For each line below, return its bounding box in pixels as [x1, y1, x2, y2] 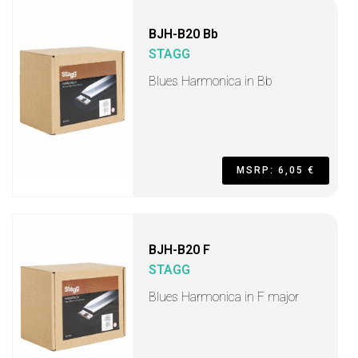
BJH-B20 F [149, 242, 210, 257]
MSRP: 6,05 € [237, 165, 315, 176]
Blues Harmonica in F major [149, 289, 299, 304]
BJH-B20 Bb [149, 26, 218, 42]
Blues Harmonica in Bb [149, 74, 272, 89]
